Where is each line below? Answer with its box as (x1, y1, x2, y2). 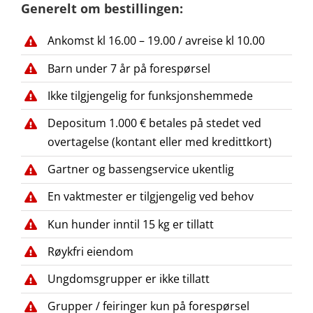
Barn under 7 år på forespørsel (48, 60, 211, 76)
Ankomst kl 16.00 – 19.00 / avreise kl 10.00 (48, 33, 265, 49)
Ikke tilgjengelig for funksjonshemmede (48, 87, 254, 103)
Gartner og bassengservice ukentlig (48, 161, 235, 177)
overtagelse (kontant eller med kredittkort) (48, 133, 272, 150)
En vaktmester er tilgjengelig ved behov (48, 189, 254, 205)
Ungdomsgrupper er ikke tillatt (48, 270, 210, 286)
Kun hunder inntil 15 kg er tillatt (48, 216, 214, 232)
